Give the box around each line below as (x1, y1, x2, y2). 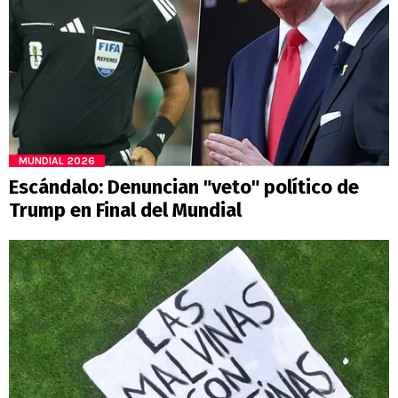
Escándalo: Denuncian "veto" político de (9, 174, 359, 199)
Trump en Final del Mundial (9, 197, 242, 222)
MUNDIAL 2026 (19, 154, 95, 167)
